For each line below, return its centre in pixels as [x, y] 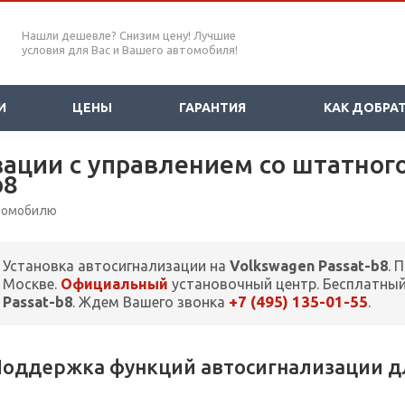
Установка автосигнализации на [116, 266]
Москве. [32, 284]
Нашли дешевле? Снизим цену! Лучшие [129, 35]
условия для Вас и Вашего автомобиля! [130, 50]
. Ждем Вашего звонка [151, 302]
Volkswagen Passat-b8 [309, 266]
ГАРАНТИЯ [212, 108]
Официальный [114, 284]
